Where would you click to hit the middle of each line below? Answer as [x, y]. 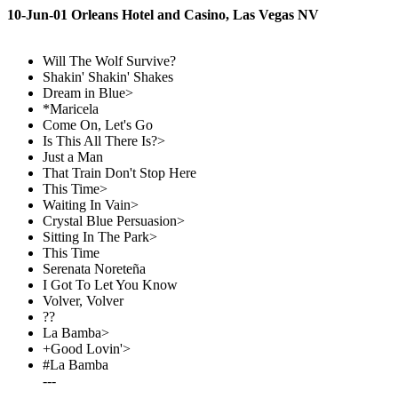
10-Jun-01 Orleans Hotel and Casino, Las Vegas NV [163, 15]
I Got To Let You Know [110, 285]
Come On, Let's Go [98, 125]
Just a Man [73, 157]
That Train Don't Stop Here [119, 173]
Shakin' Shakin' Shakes [108, 77]
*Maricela [71, 109]
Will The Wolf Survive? [109, 61]
